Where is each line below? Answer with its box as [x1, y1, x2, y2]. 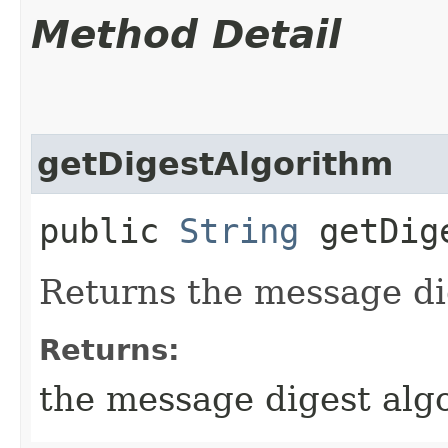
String [179, 210, 299, 251]
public [39, 210, 179, 251]
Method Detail [31, 11, 341, 57]
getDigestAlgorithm [37, 145, 393, 182]
